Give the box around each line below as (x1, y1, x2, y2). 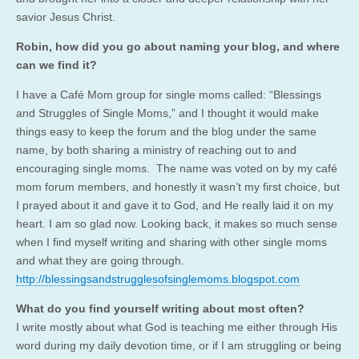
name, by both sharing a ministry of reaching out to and (16, 143, 296, 156)
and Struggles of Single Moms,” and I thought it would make (16, 106, 319, 119)
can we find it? (16, 58, 97, 71)
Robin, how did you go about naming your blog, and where (16, 39, 340, 53)
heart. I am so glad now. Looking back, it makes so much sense (16, 216, 337, 230)
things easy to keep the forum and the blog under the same (16, 124, 317, 138)
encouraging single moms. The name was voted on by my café (16, 161, 337, 175)
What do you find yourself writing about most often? (16, 301, 305, 315)
